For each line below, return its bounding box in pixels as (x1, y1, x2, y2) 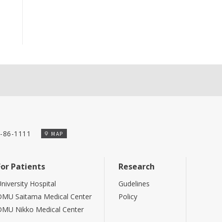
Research (118, 161, 155, 172)
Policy (118, 192, 138, 201)
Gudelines (118, 179, 150, 188)
